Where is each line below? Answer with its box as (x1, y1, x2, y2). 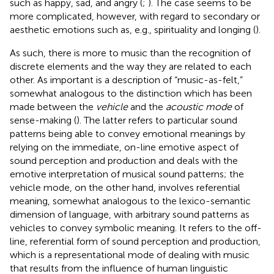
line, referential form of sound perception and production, (10, 235, 261, 247)
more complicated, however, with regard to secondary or (10, 10, 260, 22)
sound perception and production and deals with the (10, 154, 238, 166)
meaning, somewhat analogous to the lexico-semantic (10, 194, 251, 207)
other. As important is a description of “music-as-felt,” (10, 73, 243, 86)
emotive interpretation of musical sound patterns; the (10, 168, 244, 180)
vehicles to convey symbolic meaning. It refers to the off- (10, 221, 262, 234)
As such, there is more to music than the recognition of (10, 46, 251, 59)
